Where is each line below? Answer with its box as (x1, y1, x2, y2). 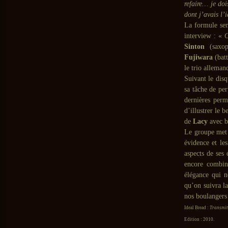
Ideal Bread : (184, 205, 210, 210)
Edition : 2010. (184, 217, 214, 222)
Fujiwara (184, 53, 213, 61)
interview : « (184, 32, 224, 40)
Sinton (184, 43, 205, 50)
